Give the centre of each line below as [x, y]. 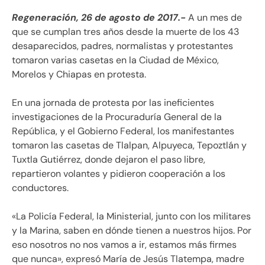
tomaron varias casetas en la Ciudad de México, [115, 60]
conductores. [40, 188]
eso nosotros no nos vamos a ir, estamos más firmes [124, 244]
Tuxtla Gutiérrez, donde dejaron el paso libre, [109, 159]
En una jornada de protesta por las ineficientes [113, 102]
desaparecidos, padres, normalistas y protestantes [122, 46]
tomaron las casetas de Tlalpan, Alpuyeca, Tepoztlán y [129, 145]
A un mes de [214, 17]
